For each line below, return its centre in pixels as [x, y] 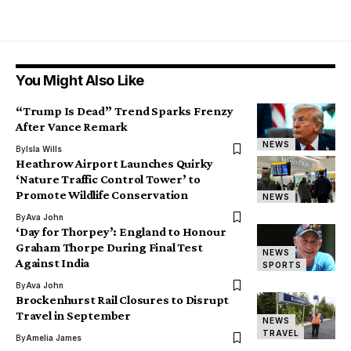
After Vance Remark [72, 126]
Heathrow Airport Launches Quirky [115, 163]
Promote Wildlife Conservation [102, 194]
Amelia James [54, 337]
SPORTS [282, 264]
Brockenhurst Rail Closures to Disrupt [123, 299]
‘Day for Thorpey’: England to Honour [121, 231]
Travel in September [73, 315]
